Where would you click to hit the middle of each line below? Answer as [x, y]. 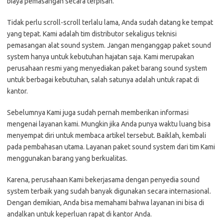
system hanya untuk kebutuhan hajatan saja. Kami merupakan [101, 56]
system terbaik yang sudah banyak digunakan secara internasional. [109, 191]
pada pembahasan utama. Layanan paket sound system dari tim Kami [111, 147]
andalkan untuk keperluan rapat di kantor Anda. [79, 214]
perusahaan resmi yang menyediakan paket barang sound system [107, 68]
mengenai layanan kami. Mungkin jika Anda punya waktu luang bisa [109, 124]
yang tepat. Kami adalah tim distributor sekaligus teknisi [92, 34]
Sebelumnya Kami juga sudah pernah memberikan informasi [98, 112]
